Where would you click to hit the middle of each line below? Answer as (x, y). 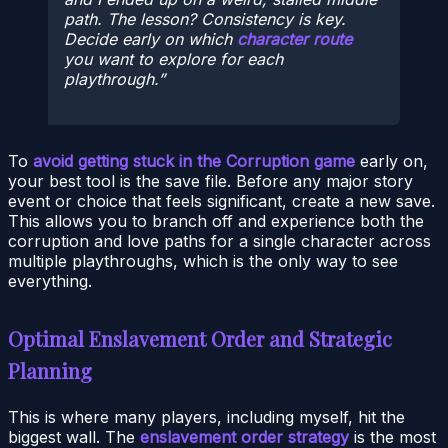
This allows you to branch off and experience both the (216, 220)
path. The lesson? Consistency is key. (205, 19)
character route (294, 39)
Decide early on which (150, 39)
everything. (50, 280)
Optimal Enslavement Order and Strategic (200, 338)
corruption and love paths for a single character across (219, 240)
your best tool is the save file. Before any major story (210, 180)
